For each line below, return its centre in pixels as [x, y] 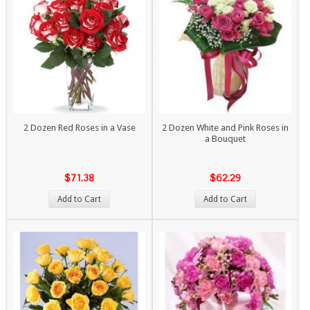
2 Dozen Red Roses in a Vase [79, 128]
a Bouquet [226, 139]
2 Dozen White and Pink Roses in [226, 128]
